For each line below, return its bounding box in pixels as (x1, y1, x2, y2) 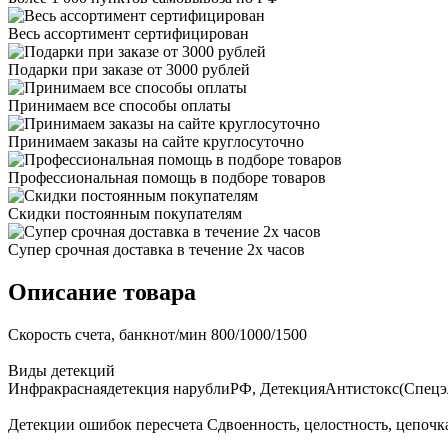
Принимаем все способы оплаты (8, 96, 231, 114)
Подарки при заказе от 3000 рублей (8, 60, 250, 78)
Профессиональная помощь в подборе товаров (8, 168, 326, 186)
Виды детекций (8, 361, 115, 379)
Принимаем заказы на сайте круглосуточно (8, 132, 304, 150)
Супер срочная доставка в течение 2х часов (8, 240, 305, 258)
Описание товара (8, 278, 196, 305)
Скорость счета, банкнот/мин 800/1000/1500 (8, 325, 307, 343)
